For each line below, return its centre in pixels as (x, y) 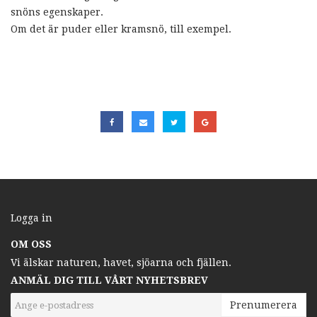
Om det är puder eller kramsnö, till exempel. (121, 29)
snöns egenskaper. (57, 12)
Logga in (31, 218)
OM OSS (31, 244)
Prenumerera (264, 305)
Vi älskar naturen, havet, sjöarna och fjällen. (121, 263)
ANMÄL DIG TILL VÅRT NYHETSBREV (109, 281)
